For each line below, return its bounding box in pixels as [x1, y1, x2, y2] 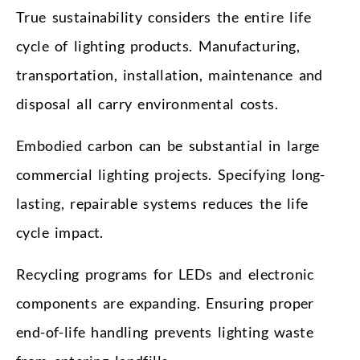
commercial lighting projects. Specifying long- [16, 165, 325, 183]
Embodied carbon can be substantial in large [16, 136, 320, 154]
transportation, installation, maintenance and [16, 65, 323, 84]
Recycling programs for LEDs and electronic [16, 264, 314, 283]
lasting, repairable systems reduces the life [16, 194, 309, 212]
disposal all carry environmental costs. [16, 94, 278, 112]
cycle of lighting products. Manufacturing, [16, 36, 301, 55]
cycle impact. [16, 223, 104, 241]
